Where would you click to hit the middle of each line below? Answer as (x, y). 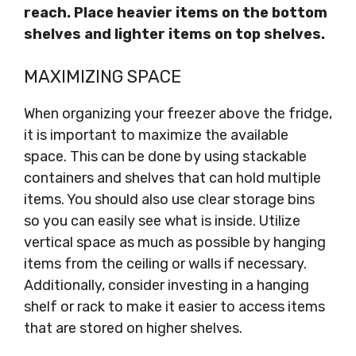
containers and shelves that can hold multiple (172, 178)
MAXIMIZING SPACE (103, 77)
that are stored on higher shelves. (133, 328)
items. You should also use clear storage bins (169, 199)
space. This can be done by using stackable (165, 157)
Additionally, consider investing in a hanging (166, 285)
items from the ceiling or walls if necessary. (165, 264)
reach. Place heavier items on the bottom (176, 13)
